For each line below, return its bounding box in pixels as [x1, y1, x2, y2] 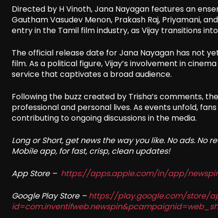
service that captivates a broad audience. [12, 68, 172, 80]
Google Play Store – [12, 190, 89, 201]
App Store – [12, 167, 61, 179]
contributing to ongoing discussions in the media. [12, 112, 197, 124]
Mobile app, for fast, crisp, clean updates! [12, 145, 170, 157]
